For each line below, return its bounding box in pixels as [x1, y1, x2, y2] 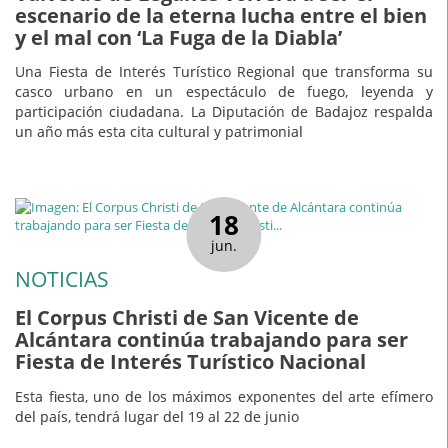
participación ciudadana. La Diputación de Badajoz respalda [15, 102, 433, 122]
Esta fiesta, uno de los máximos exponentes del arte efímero [15, 386, 433, 406]
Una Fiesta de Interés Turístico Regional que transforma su [15, 62, 433, 82]
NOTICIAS [15, 265, 109, 294]
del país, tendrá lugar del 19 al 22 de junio [15, 406, 299, 426]
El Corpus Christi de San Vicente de [15, 304, 359, 332]
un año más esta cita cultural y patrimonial [15, 122, 303, 142]
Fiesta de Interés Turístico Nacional [15, 348, 366, 376]
